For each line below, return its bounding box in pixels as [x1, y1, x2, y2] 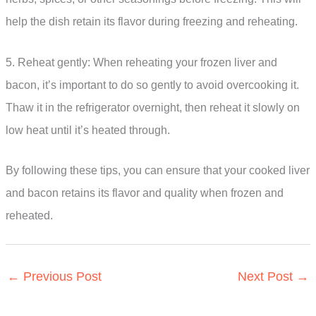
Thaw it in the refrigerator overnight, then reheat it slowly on [6, 101, 300, 114]
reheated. [6, 209, 53, 222]
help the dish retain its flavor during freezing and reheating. [6, 16, 298, 28]
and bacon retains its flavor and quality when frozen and [6, 187, 284, 200]
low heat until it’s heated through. [6, 123, 170, 136]
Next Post [238, 269, 296, 284]
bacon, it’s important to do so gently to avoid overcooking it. [6, 78, 299, 91]
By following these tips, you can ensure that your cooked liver [6, 164, 310, 177]
